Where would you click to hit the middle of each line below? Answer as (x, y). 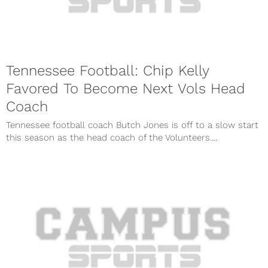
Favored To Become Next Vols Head (126, 89)
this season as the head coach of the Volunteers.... (112, 138)
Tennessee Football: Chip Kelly (108, 71)
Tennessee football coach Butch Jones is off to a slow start (132, 125)
